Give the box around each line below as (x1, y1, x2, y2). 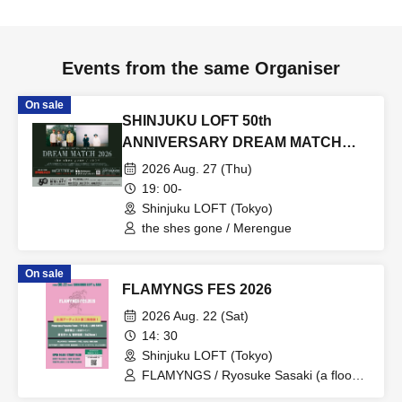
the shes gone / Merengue (142, 220, 292, 235)
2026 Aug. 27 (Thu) (142, 161, 252, 176)
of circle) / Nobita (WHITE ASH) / (142, 383, 327, 398)
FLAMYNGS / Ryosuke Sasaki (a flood (142, 367, 359, 382)
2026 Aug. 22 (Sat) (142, 308, 249, 323)
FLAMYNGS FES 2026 (122, 281, 272, 297)
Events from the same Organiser (62, 57, 340, 78)
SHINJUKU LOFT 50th (122, 112, 272, 128)
